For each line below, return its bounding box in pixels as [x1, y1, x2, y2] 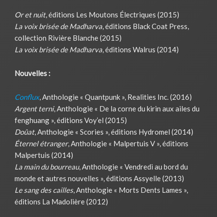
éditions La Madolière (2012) [15, 197, 108, 206]
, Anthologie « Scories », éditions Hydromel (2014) [34, 127, 193, 136]
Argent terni [15, 104, 54, 113]
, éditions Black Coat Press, [102, 21, 189, 31]
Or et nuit [15, 10, 46, 19]
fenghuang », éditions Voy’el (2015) [15, 115, 127, 124]
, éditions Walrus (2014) [102, 45, 179, 54]
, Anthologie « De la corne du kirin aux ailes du [54, 104, 200, 113]
